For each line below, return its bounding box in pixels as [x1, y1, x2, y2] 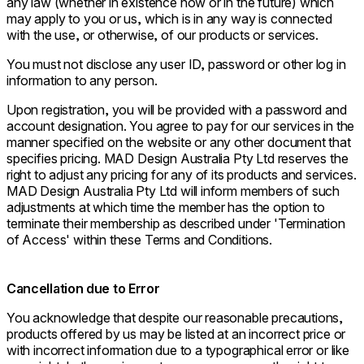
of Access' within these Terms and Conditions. [6, 232, 273, 249]
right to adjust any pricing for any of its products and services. [6, 167, 357, 184]
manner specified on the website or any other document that [6, 134, 351, 151]
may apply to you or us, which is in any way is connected [6, 11, 333, 28]
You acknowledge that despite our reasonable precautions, [6, 310, 344, 327]
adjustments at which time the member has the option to [6, 199, 325, 216]
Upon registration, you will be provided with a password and [6, 102, 347, 119]
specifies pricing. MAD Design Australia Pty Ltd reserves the [6, 150, 349, 167]
